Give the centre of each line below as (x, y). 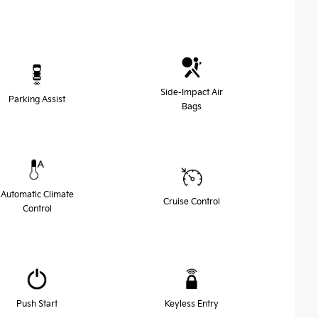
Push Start (37, 304)
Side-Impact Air (192, 92)
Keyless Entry (192, 304)
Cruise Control (192, 202)
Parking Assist (37, 99)
